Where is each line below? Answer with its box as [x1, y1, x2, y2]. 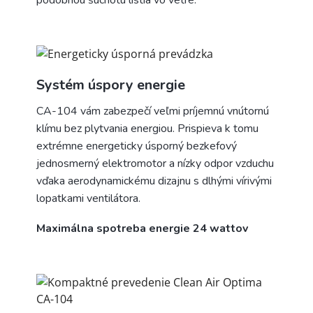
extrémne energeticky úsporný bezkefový [36, 138, 237, 154]
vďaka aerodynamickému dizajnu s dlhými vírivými [36, 173, 272, 189]
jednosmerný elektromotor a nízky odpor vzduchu [36, 155, 274, 171]
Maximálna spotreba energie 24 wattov [36, 220, 248, 236]
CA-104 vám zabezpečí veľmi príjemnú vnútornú [36, 103, 269, 119]
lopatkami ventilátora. [36, 190, 140, 206]
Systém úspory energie [36, 75, 185, 94]
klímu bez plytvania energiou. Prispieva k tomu [36, 120, 259, 136]
